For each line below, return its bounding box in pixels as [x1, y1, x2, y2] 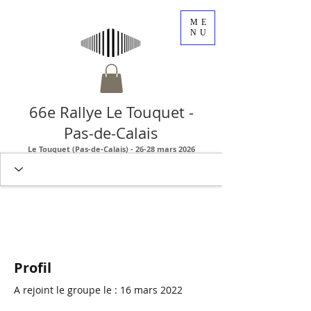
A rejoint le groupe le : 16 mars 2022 [14, 283, 183, 296]
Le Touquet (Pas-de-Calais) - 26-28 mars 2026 [27, 143, 195, 154]
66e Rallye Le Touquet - [28, 101, 194, 122]
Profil [14, 258, 51, 277]
